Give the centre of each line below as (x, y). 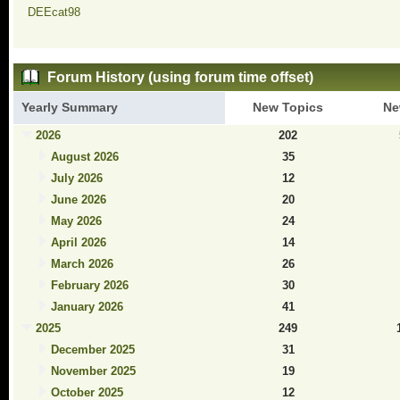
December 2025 (92, 349)
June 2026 (78, 199)
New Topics (288, 107)
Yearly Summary (70, 107)
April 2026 (78, 242)
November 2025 (93, 371)
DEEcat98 (54, 12)
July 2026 (76, 178)
